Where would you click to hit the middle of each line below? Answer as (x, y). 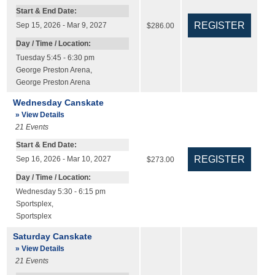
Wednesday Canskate (58, 103)
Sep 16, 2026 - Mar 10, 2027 (63, 159)
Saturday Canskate (52, 237)
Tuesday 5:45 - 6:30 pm (55, 58)
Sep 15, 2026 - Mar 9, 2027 (61, 25)
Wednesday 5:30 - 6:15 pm (60, 192)
